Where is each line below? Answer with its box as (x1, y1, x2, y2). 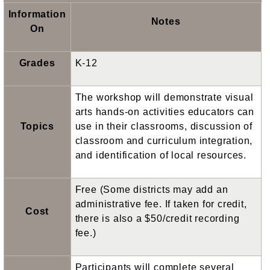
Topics (20, 121, 54, 131)
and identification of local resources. (75, 149, 246, 160)
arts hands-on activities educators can (75, 106, 254, 117)
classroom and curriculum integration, (75, 135, 253, 146)
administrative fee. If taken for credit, (75, 198, 247, 209)
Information (8, 8, 66, 19)
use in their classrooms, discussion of (75, 121, 253, 131)
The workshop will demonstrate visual (75, 92, 254, 102)
